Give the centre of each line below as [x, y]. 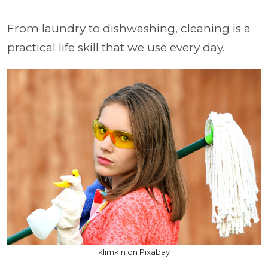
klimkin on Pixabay [134, 252]
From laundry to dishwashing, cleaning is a [129, 29]
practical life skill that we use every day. [118, 48]
